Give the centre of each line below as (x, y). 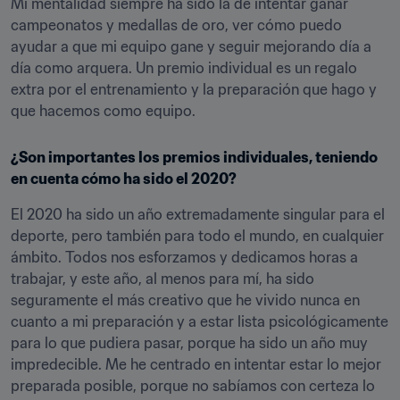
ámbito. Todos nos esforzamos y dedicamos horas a (184, 257)
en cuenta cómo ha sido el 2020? (124, 179)
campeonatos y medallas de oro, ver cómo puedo (176, 25)
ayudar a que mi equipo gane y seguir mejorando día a (191, 46)
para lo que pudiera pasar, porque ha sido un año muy (189, 343)
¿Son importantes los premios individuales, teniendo (194, 157)
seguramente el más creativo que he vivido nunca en (185, 300)
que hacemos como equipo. (103, 111)
